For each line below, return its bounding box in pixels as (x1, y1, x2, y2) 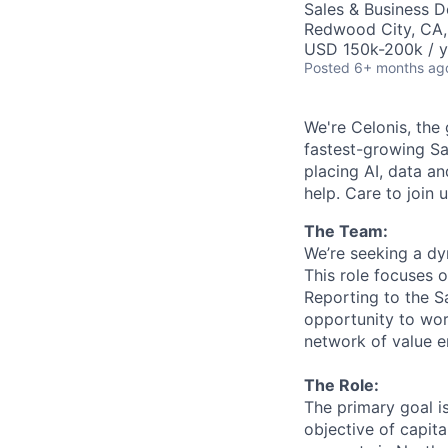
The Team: (304, 221, 388, 241)
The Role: (304, 375, 379, 395)
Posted (304, 59, 350, 76)
